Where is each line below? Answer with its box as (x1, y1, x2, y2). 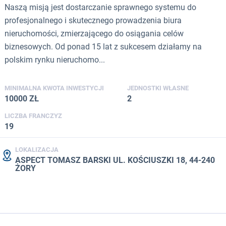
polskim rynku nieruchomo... (5, 55, 105, 65)
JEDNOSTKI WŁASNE (127, 84, 189, 92)
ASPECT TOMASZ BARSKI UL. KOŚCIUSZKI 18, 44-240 (15, 155, 215, 165)
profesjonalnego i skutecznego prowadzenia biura (5, 16, 182, 26)
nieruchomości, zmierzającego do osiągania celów (5, 29, 184, 39)
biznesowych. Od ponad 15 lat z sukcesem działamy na (5, 42, 202, 52)
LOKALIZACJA (15, 146, 59, 154)
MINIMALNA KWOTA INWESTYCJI (5, 84, 104, 92)
